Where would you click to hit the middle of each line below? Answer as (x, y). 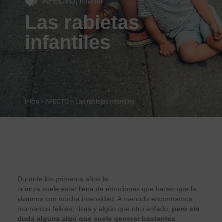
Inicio (32, 101)
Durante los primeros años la (63, 179)
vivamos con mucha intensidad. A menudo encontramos (105, 198)
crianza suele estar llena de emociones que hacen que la (107, 189)
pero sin (186, 208)
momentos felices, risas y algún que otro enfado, (95, 208)
